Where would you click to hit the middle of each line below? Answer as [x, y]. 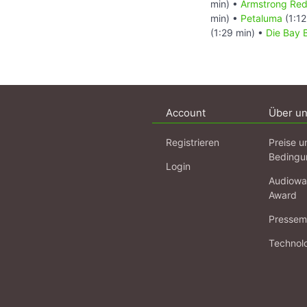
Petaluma [261, 18]
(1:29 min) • [238, 32]
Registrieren [193, 142]
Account [186, 112]
